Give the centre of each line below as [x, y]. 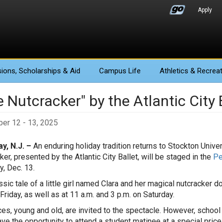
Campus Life [120, 71]
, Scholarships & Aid [48, 71]
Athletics [174, 71]
